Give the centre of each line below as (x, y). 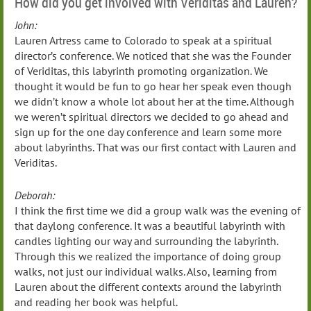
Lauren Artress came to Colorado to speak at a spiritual (143, 40)
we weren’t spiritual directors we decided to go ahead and (152, 116)
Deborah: (35, 195)
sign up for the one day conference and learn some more (148, 132)
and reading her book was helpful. (96, 302)
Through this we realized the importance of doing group (148, 257)
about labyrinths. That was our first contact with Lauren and (155, 147)
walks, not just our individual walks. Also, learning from (146, 272)
